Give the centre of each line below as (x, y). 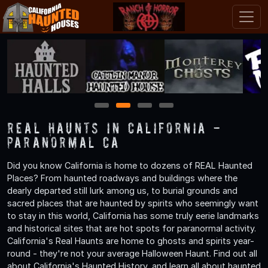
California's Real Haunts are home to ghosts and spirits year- (131, 240)
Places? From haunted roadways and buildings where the (122, 178)
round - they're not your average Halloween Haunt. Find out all (132, 253)
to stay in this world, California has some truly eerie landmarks (133, 215)
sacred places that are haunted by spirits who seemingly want (133, 203)
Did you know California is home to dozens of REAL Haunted (130, 165)
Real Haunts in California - (115, 127)
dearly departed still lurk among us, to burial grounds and (122, 190)
